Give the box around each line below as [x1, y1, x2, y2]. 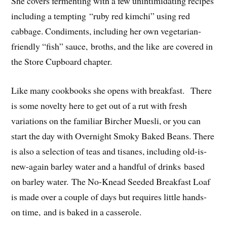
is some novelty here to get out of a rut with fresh [11, 99, 187, 111]
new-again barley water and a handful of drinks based [11, 160, 205, 172]
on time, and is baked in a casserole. [11, 205, 142, 218]
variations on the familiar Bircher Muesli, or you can [11, 114, 201, 127]
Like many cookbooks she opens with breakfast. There [11, 84, 212, 96]
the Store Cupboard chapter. [11, 55, 112, 67]
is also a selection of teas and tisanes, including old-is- [11, 144, 207, 157]
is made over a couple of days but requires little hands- [11, 190, 207, 203]
